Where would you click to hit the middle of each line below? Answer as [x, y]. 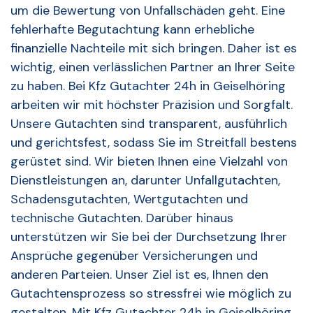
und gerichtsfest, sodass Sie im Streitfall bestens [154, 143]
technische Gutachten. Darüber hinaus [122, 218]
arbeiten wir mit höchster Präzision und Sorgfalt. [152, 105]
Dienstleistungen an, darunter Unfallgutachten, [145, 181]
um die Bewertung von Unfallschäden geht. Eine [148, 11]
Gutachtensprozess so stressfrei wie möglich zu [151, 294]
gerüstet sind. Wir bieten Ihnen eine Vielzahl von [149, 162]
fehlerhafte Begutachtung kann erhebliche [132, 30]
